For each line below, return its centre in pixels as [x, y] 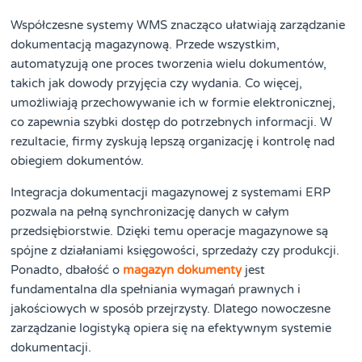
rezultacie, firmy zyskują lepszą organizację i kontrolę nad [173, 142]
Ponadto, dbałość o [67, 269]
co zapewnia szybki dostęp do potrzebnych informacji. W [172, 122]
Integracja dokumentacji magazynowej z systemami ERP [171, 192]
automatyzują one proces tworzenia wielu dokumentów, [169, 64]
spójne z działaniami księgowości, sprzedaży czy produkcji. [175, 250]
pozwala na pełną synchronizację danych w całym [150, 211]
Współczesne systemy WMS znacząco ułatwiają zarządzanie [178, 25]
